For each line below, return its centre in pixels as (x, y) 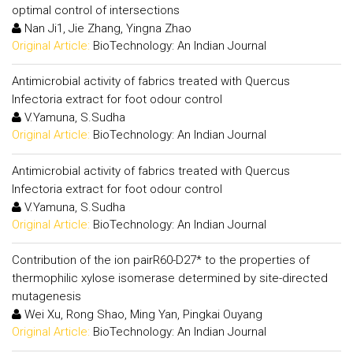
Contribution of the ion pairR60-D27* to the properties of (161, 260)
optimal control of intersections (96, 10)
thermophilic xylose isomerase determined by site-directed (170, 278)
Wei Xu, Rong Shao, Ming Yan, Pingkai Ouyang (142, 314)
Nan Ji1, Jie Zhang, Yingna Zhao (106, 28)
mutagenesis (46, 296)
